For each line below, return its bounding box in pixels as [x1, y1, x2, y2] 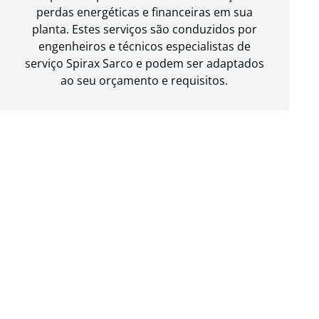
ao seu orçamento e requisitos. [61, 72, 229, 88]
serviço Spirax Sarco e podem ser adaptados [24, 55, 264, 71]
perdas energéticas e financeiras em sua [36, 4, 253, 20]
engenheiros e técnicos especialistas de [38, 38, 251, 54]
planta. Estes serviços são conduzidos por [31, 21, 257, 37]
